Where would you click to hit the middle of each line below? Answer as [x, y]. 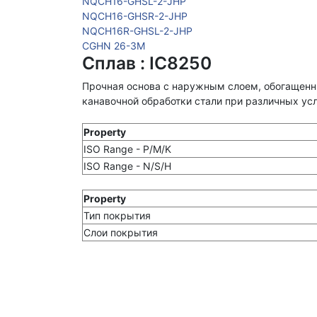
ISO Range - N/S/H [127, 166]
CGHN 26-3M [114, 46]
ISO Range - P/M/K [127, 149]
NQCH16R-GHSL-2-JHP [137, 31]
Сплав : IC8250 [147, 63]
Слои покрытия [121, 233]
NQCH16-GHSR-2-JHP [135, 16]
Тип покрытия [117, 216]
